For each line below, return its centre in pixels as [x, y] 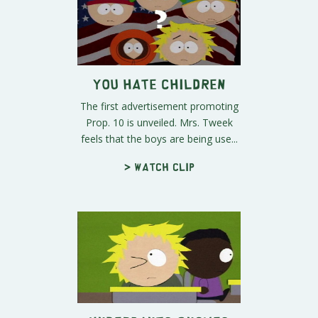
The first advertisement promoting [159, 106]
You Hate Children [159, 83]
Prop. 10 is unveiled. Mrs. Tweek [159, 122]
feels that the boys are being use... [159, 138]
